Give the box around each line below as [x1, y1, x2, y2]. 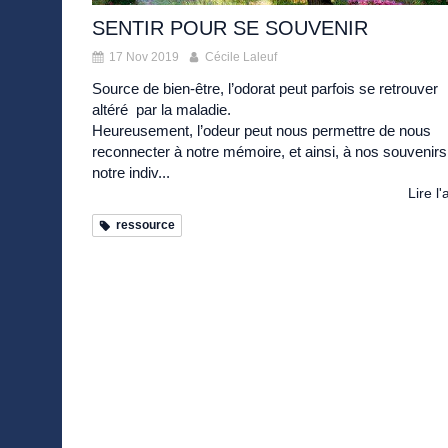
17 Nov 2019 [109, 50, 179, 65]
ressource [116, 218, 175, 233]
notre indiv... [92, 164, 170, 182]
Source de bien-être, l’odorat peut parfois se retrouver [92, 80, 438, 98]
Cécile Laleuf [205, 50, 277, 65]
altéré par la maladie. [92, 101, 231, 119]
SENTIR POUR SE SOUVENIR [92, 17, 368, 40]
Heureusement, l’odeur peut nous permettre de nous [92, 122, 431, 140]
